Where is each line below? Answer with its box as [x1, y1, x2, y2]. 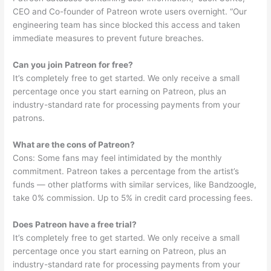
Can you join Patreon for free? [13, 59, 134, 70]
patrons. [13, 113, 45, 123]
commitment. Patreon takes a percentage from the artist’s [13, 166, 240, 176]
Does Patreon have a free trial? [13, 219, 137, 229]
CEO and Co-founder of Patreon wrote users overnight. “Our [13, 7, 247, 16]
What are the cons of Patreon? [13, 139, 135, 149]
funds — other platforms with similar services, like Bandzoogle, [13, 179, 257, 189]
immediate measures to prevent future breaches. [13, 33, 204, 43]
